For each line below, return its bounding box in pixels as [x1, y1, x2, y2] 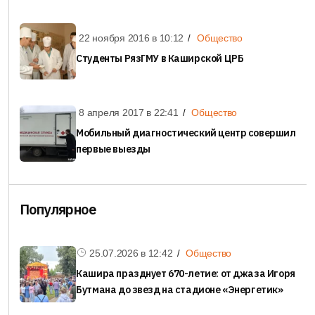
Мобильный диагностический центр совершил [76, 127, 296, 140]
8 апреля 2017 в [79, 107, 154, 119]
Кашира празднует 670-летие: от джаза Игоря [76, 267, 295, 281]
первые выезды [76, 143, 150, 156]
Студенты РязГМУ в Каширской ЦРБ [76, 52, 244, 65]
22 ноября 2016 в [79, 32, 160, 44]
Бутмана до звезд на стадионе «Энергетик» [76, 283, 283, 297]
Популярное [20, 200, 96, 219]
